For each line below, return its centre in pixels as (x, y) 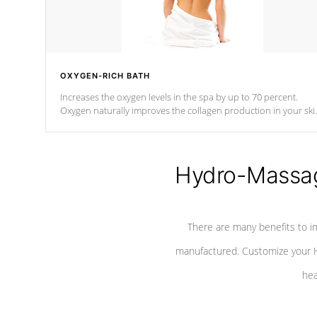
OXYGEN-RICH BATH (105, 76)
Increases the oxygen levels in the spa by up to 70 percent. (179, 97)
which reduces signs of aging (119, 124)
